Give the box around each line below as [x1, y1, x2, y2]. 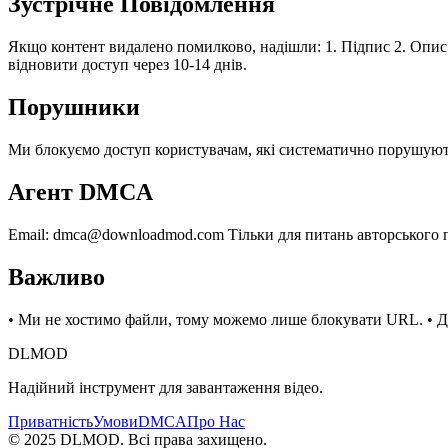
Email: [8, 225, 53, 243]
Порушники [8, 94, 140, 121]
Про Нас [187, 412, 245, 430]
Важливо [8, 263, 105, 290]
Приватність [8, 412, 93, 430]
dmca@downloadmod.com [53, 225, 224, 243]
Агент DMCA [8, 179, 153, 206]
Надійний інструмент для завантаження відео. [8, 378, 323, 396]
